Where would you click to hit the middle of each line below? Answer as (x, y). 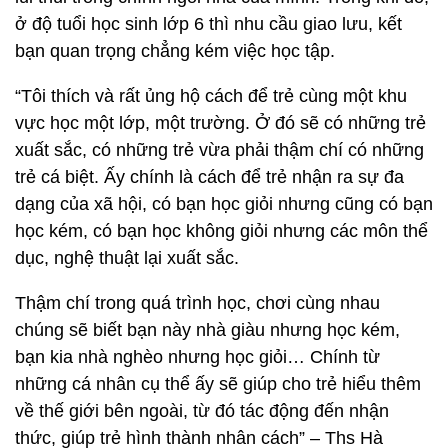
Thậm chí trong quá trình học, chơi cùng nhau (197, 303)
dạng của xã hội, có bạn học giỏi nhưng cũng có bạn (224, 204)
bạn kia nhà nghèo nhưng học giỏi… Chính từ (197, 357)
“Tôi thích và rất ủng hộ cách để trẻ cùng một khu (211, 96)
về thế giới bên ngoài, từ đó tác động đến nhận (202, 411)
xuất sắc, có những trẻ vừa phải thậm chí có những (219, 150)
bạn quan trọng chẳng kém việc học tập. (175, 51)
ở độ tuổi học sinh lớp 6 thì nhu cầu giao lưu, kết (208, 24)
